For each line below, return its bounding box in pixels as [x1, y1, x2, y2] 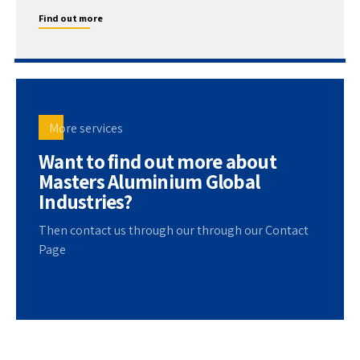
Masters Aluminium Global [39, 167, 260, 194]
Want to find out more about [39, 147, 276, 174]
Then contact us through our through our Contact [39, 221, 309, 239]
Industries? [39, 187, 132, 215]
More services [49, 119, 124, 137]
